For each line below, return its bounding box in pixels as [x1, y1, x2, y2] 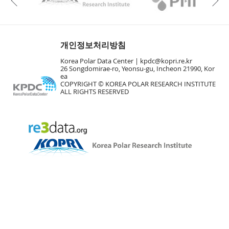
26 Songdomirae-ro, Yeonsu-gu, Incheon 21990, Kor [60, 64, 215, 73]
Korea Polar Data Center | [60, 57, 140, 65]
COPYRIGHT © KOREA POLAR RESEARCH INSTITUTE [60, 80, 216, 88]
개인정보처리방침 [60, 40, 126, 50]
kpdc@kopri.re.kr [140, 57, 192, 65]
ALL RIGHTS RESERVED [60, 87, 129, 96]
